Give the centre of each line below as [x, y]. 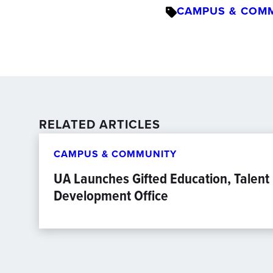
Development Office [111, 196]
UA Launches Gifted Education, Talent [161, 179]
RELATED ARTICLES [100, 124]
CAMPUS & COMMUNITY [115, 154]
